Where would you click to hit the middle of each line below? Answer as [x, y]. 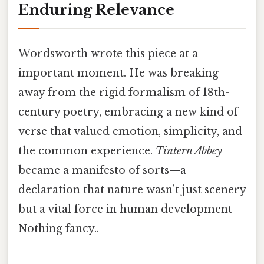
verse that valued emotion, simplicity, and [130, 131]
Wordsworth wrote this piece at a [108, 53]
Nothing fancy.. [59, 228]
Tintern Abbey [189, 151]
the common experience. [87, 151]
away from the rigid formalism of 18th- [124, 92]
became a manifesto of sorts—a [102, 170]
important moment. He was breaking [118, 73]
